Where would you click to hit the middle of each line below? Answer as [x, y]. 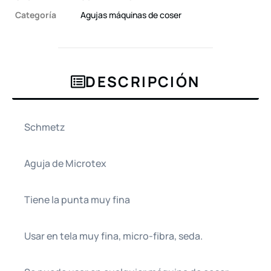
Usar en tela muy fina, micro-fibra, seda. [113, 236]
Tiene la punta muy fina [77, 199]
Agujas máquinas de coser [131, 15]
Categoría [36, 15]
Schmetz [45, 127]
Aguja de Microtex [65, 163]
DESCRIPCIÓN [143, 81]
